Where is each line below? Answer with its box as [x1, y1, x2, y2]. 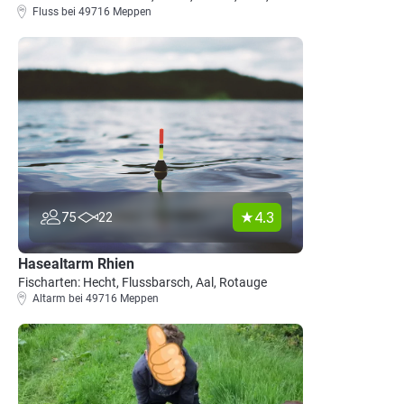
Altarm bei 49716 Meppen [32, 292, 159, 305]
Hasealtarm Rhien [18, 255, 134, 272]
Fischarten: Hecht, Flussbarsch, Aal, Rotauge [18, 275, 267, 289]
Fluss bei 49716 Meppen [32, 5, 151, 18]
